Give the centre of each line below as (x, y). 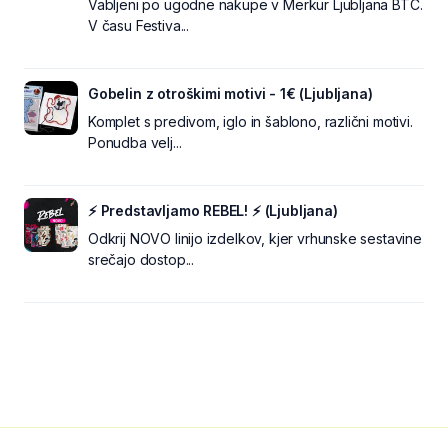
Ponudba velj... (135, 142)
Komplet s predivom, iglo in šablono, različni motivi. (250, 121)
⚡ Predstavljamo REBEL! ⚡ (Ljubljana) (213, 210)
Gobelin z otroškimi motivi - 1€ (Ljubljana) (230, 93)
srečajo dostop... (141, 259)
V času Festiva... (139, 25)
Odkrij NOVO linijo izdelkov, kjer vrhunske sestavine (255, 238)
